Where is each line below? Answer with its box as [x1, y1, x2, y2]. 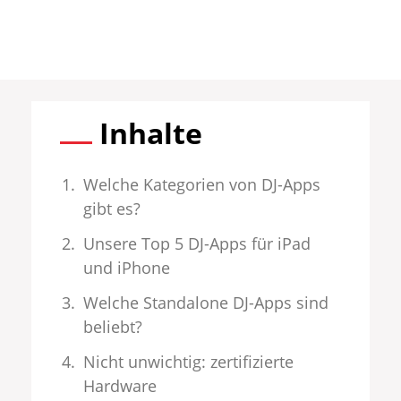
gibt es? [83, 198, 141, 220]
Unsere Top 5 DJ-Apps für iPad [83, 233, 311, 255]
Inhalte [99, 114, 202, 153]
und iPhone [83, 257, 171, 279]
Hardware [83, 375, 158, 397]
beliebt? [83, 316, 143, 338]
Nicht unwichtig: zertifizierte [83, 351, 294, 373]
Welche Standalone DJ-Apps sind [83, 292, 329, 314]
